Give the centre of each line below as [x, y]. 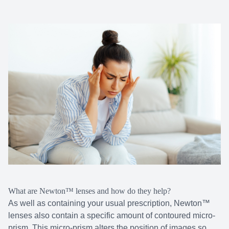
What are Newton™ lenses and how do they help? [89, 191]
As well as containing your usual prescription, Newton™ [109, 203]
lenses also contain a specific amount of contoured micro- [112, 216]
